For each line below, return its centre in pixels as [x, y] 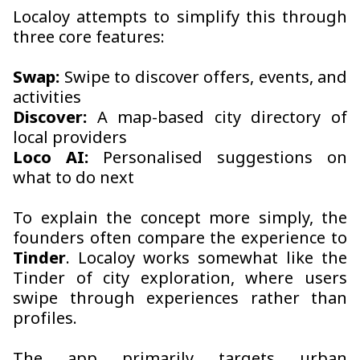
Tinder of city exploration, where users [180, 280]
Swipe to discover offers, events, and [203, 79]
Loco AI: [51, 160]
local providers [70, 139]
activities [47, 99]
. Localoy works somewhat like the [207, 260]
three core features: [89, 39]
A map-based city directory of [217, 119]
